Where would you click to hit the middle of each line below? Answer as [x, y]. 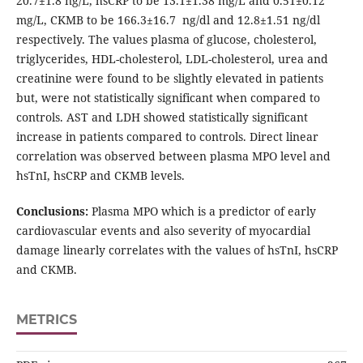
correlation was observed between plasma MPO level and [173, 156]
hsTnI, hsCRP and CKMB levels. [100, 176]
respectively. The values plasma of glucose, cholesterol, [166, 40]
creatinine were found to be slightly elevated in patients [169, 79]
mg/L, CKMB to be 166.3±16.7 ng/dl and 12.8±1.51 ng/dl [168, 20]
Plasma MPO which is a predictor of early [202, 211]
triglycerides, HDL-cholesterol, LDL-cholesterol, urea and [172, 59]
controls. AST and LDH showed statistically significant [162, 117]
